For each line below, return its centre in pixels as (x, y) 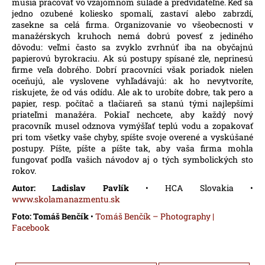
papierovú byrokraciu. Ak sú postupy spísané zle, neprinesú (132, 59)
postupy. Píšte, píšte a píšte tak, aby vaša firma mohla (132, 148)
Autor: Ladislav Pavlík (70, 188)
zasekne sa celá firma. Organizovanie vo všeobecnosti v (132, 25)
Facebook (31, 228)
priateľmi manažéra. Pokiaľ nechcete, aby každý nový (132, 115)
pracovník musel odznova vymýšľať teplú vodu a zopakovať (132, 126)
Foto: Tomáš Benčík (50, 216)
